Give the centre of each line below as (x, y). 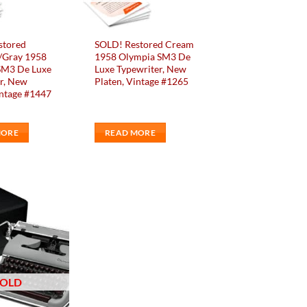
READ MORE (130, 132)
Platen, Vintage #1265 (142, 81)
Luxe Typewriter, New (141, 69)
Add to (46, 208)
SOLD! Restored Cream (145, 44)
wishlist (46, 217)
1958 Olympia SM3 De (143, 56)
